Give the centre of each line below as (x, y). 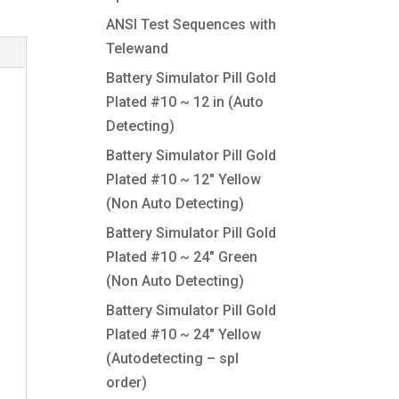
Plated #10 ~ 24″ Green (182, 257)
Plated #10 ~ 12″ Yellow (184, 179)
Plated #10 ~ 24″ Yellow (184, 334)
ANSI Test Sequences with (191, 24)
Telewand (138, 49)
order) (127, 383)
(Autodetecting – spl (173, 358)
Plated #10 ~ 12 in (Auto (185, 102)
